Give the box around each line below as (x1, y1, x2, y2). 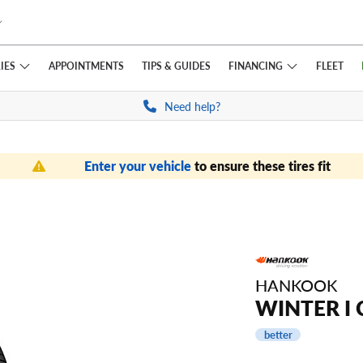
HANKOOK (255, 273, 337, 297)
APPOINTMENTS (48, 59, 124, 72)
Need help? (164, 98, 220, 114)
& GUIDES (161, 59, 211, 72)
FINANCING (228, 58, 283, 72)
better (263, 327, 293, 343)
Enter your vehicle (84, 156, 194, 175)
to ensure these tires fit (194, 156, 331, 175)
